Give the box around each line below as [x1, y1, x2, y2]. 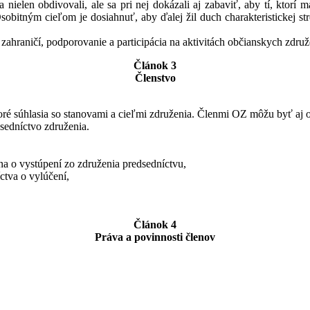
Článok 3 [134, 59, 176, 71]
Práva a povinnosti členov [95, 230, 215, 243]
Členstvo [134, 71, 176, 84]
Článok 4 [134, 218, 176, 230]
